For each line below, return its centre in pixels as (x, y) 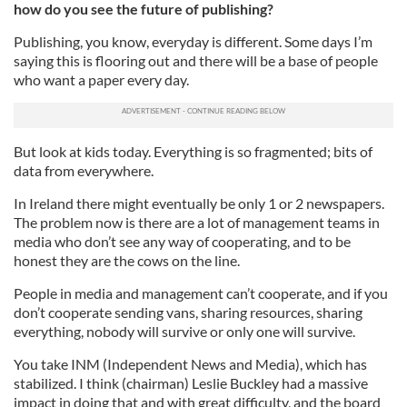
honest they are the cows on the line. (127, 261)
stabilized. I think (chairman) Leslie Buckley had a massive (191, 383)
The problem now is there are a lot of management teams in (197, 223)
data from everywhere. (84, 171)
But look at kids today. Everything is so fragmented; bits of (193, 152)
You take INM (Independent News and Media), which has (190, 364)
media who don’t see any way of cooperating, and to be (182, 242)
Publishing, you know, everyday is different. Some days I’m (193, 42)
